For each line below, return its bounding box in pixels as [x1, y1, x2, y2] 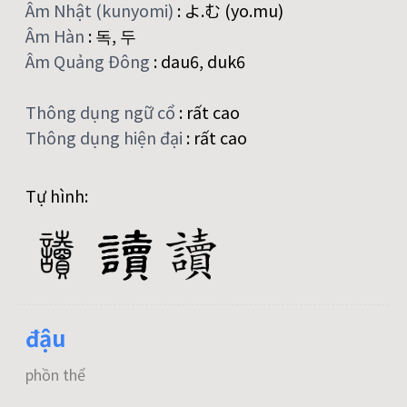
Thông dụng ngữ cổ [25, 100, 179, 124]
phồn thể [25, 363, 85, 386]
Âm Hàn [25, 24, 88, 48]
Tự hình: [25, 184, 88, 208]
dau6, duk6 [161, 49, 245, 74]
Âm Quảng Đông [25, 49, 154, 74]
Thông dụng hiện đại [25, 125, 186, 150]
